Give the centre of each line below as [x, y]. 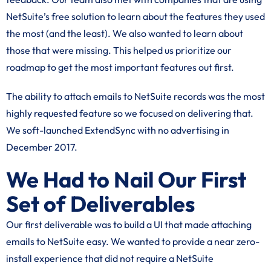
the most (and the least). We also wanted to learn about [125, 33]
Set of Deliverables [100, 204]
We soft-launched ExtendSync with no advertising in [118, 130]
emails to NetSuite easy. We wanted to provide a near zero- [133, 241]
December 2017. [42, 147]
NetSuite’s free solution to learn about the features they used [135, 16]
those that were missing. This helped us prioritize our [119, 50]
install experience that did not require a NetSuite [110, 258]
